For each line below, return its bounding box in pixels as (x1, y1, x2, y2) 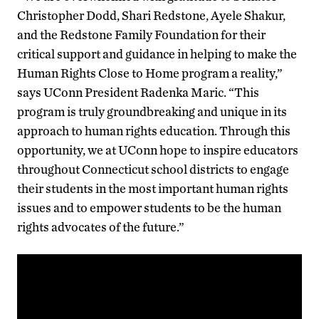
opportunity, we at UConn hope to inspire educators (17, 142, 298, 157)
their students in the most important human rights (17, 180, 288, 196)
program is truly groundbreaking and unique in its (17, 103, 287, 119)
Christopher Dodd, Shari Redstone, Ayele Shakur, (17, 7, 286, 23)
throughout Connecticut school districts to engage (17, 161, 289, 177)
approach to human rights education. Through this (17, 122, 291, 138)
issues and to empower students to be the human (17, 199, 281, 215)
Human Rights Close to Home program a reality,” (17, 65, 283, 80)
